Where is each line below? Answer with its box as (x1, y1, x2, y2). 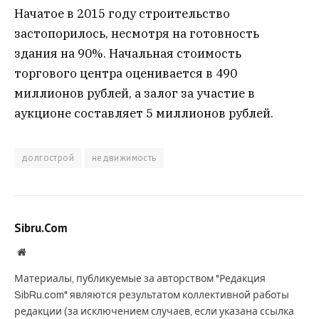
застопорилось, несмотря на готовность (14, 25, 259, 41)
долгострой (21, 151, 74, 164)
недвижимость (91, 151, 157, 164)
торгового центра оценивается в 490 (14, 65, 237, 81)
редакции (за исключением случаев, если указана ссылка (14, 305, 294, 317)
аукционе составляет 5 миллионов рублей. (14, 105, 273, 121)
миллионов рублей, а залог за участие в (14, 85, 255, 101)
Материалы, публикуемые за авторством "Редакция (14, 273, 266, 284)
